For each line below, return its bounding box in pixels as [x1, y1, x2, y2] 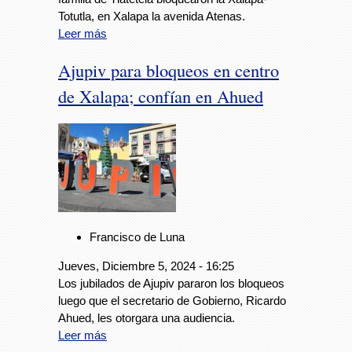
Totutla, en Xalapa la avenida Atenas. [58, 9, 245, 24]
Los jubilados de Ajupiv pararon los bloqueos [58, 276, 284, 290]
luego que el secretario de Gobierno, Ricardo [58, 293, 286, 307]
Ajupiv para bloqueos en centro [58, 57, 279, 82]
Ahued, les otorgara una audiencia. [58, 310, 235, 324]
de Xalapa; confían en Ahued [58, 83, 263, 108]
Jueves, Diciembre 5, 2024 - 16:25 [58, 258, 234, 273]
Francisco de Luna [90, 229, 185, 244]
